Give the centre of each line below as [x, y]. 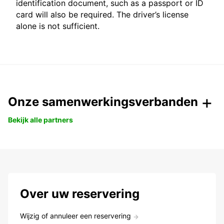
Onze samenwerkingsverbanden [103, 102]
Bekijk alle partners [40, 120]
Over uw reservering [80, 194]
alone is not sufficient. [58, 26]
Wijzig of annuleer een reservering [75, 216]
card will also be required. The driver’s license [102, 15]
